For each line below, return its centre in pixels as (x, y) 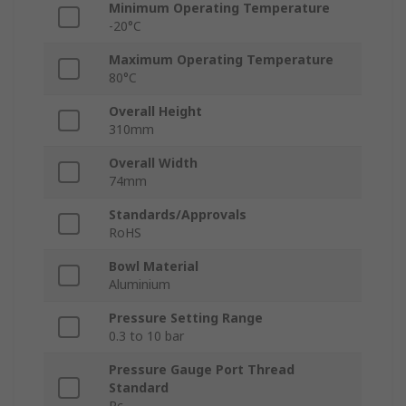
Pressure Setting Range (186, 318)
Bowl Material (154, 266)
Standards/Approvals (178, 215)
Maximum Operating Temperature (221, 60)
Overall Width (153, 163)
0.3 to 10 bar (146, 336)
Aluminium (140, 285)
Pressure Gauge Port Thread (202, 370)
